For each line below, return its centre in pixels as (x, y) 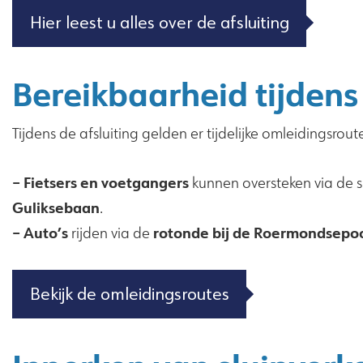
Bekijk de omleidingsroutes (129, 294)
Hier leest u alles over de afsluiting (159, 21)
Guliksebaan (56, 208)
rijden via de (111, 233)
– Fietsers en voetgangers (100, 183)
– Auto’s (40, 233)
